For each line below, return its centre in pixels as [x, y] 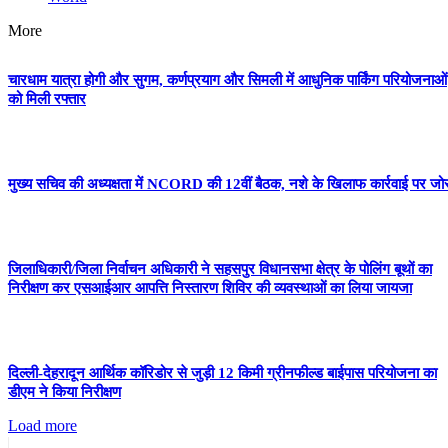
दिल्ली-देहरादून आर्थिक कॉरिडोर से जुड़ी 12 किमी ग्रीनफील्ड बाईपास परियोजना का [222, 373]
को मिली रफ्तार [47, 99]
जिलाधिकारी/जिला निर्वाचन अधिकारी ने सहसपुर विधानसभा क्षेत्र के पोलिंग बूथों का [220, 269]
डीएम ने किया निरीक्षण [64, 392]
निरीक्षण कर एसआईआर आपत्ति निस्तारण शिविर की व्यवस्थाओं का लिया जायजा [210, 288]
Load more [42, 426]
